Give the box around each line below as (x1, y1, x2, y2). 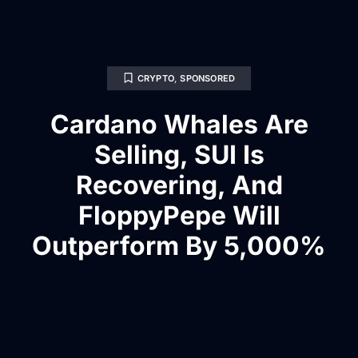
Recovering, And (75, 169, 283, 201)
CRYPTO (137, 72, 174, 84)
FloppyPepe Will (78, 199, 280, 231)
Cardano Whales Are (50, 108, 308, 140)
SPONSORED (180, 72, 236, 84)
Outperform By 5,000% (32, 229, 326, 261)
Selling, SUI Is (93, 138, 265, 170)
